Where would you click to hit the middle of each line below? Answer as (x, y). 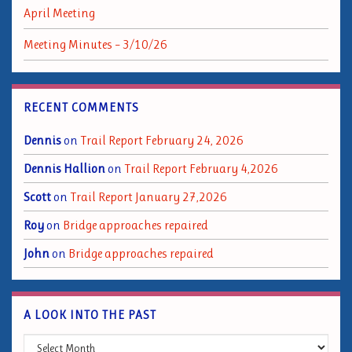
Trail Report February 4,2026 (201, 169)
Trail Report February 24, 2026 (162, 140)
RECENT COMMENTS (81, 108)
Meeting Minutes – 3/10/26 (95, 44)
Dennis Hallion (64, 169)
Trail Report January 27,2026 (148, 197)
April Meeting (59, 13)
